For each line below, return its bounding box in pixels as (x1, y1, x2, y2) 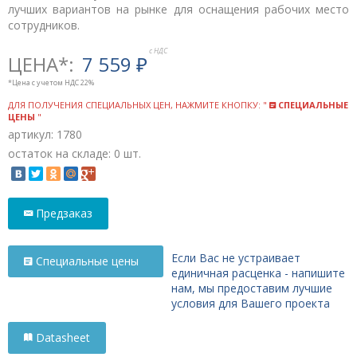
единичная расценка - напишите (171, 265, 345, 280)
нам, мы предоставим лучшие (171, 280, 332, 296)
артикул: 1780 (8, 126, 82, 142)
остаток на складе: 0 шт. (8, 145, 141, 161)
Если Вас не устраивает (171, 249, 300, 265)
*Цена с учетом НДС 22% (8, 76, 94, 88)
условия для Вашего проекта (171, 295, 330, 311)
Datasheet (36, 329, 90, 345)
